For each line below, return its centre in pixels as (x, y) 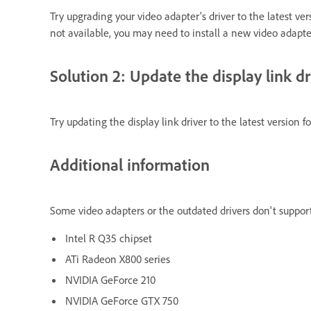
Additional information (130, 164)
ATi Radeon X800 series (118, 259)
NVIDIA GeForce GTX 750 (122, 300)
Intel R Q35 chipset (109, 238)
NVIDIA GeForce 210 (110, 279)
